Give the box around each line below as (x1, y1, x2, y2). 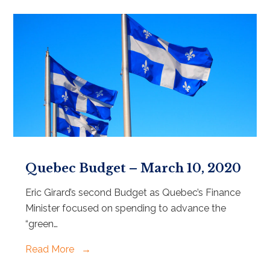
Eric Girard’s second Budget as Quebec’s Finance (25, 186, 241, 198)
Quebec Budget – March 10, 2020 (25, 160, 242, 175)
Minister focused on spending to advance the (25, 202, 227, 214)
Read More (25, 243, 77, 255)
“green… (25, 218, 58, 230)
